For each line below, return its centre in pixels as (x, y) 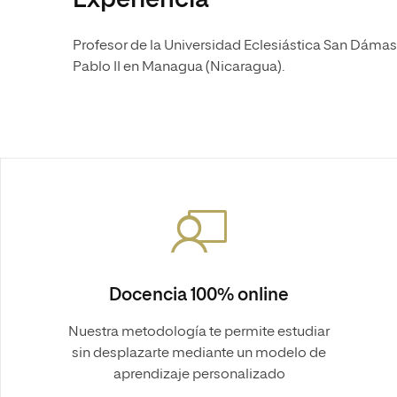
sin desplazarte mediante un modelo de (199, 354)
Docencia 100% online (199, 295)
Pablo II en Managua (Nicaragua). (180, 67)
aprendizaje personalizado (199, 375)
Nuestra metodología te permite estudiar (199, 332)
